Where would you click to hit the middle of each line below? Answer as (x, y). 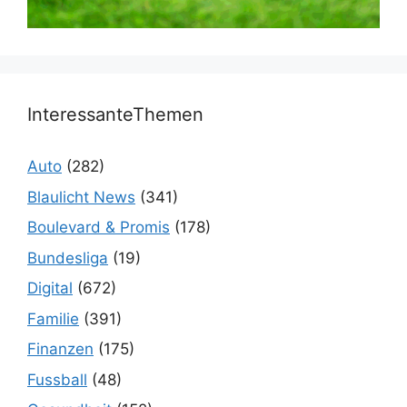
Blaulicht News (81, 197)
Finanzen (60, 349)
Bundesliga (68, 258)
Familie (53, 318)
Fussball (57, 379)
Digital (50, 288)
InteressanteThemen (115, 115)
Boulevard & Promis (99, 228)
